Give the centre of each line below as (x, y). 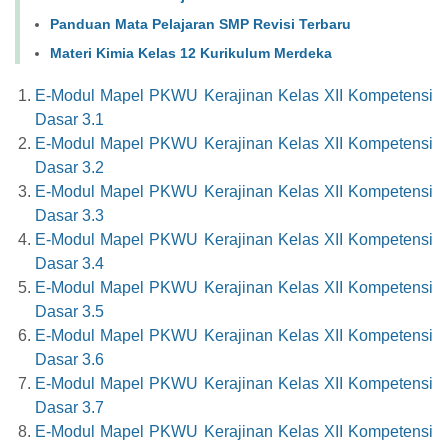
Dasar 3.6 (69, 359)
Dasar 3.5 (69, 311)
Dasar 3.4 (69, 263)
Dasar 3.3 (69, 215)
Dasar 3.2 (69, 167)
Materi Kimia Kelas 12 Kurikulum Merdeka (191, 52)
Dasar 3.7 (69, 407)
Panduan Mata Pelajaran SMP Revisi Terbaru (200, 23)
